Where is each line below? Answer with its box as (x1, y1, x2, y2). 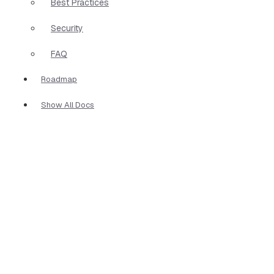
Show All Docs (41, 99, 94, 110)
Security (51, 22, 83, 34)
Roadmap (41, 73, 77, 84)
